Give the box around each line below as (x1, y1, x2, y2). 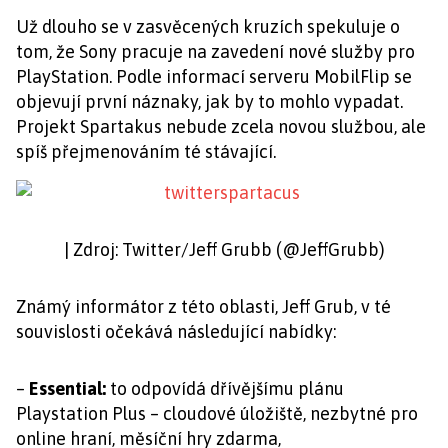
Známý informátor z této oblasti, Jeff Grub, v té (16, 296, 391, 317)
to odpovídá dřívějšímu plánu (106, 378, 344, 399)
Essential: (29, 378, 106, 399)
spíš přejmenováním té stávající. (16, 141, 276, 162)
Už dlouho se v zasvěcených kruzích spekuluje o (16, 16, 400, 37)
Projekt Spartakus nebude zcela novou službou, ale (16, 116, 426, 137)
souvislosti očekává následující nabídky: (16, 321, 336, 342)
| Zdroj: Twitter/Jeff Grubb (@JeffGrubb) (63, 239, 385, 260)
